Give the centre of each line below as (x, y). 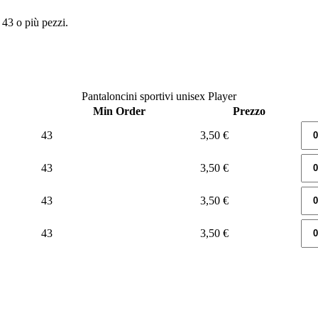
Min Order (119, 111)
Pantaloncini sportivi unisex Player (159, 96)
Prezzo (249, 111)
